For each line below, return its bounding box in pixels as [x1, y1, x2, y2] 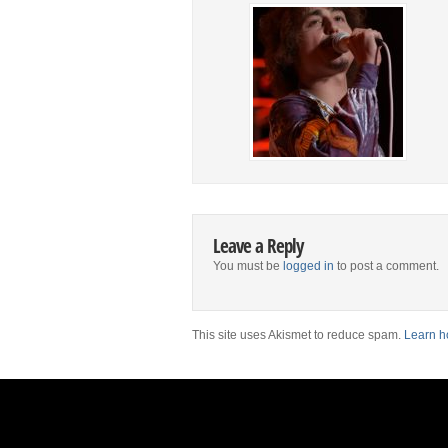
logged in [283, 259, 334, 273]
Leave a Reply [213, 233, 303, 258]
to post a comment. [334, 259, 439, 273]
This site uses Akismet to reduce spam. [192, 328, 404, 342]
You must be [213, 259, 283, 273]
